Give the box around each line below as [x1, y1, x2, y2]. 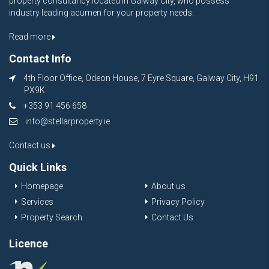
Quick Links [9, 161, 67, 174]
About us [151, 181, 186, 192]
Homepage [21, 181, 63, 192]
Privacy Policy [151, 197, 205, 207]
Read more [9, 32, 52, 42]
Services [21, 197, 53, 207]
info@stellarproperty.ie [25, 116, 110, 127]
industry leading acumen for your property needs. [9, 8, 194, 18]
